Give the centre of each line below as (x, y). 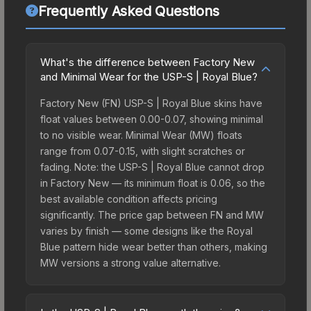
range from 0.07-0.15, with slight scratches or (143, 151)
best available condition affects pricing (129, 199)
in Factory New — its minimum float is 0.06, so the (153, 183)
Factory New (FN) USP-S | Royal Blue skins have (151, 103)
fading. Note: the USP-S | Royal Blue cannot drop (152, 167)
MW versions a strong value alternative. (131, 262)
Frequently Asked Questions (128, 11)
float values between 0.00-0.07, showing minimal (152, 119)
